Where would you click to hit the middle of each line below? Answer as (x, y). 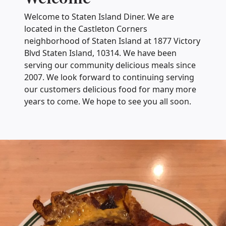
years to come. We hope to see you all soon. (108, 101)
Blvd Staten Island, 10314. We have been (100, 53)
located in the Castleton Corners (86, 29)
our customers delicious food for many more (110, 89)
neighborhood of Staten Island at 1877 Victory (112, 41)
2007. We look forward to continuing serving (109, 77)
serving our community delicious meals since (110, 65)
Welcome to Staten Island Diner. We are (99, 16)
